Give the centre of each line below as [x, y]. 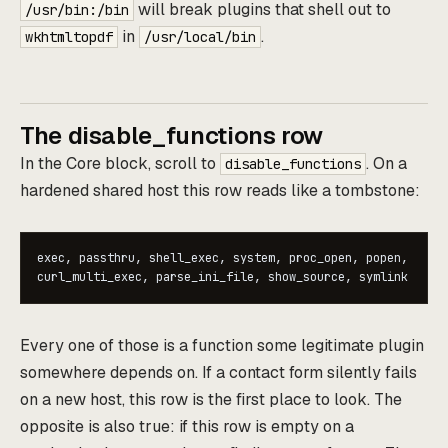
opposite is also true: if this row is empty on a [187, 427]
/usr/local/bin [200, 37]
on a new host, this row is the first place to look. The [211, 400]
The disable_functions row [171, 136]
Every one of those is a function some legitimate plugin [222, 346]
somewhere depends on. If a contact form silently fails [218, 373]
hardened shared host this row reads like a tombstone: [220, 191]
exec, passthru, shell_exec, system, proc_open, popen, [222, 258]
